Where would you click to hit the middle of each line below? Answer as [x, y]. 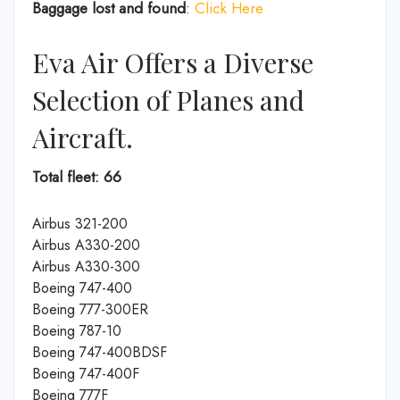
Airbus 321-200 [80, 223]
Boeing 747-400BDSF [100, 352]
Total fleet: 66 [77, 177]
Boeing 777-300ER [90, 309]
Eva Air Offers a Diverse [173, 62]
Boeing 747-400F [86, 373]
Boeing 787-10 [77, 330]
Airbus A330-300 [86, 266]
